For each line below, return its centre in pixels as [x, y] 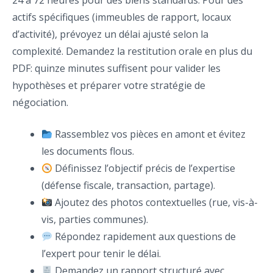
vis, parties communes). [95, 220]
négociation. [40, 103]
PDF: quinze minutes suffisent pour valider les [116, 69]
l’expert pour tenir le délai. [101, 254]
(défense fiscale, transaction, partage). [128, 186]
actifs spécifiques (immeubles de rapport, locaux [122, 17]
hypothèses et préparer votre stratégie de [109, 86]
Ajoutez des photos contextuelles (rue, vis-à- [155, 203]
